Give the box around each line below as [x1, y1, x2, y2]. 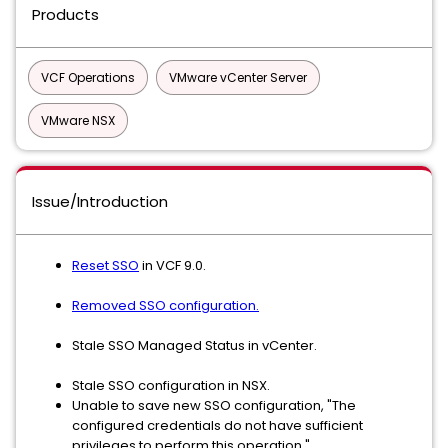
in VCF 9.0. [139, 256, 206, 275]
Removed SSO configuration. [72, 296, 259, 315]
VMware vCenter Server [169, 69, 307, 86]
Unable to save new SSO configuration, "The [72, 396, 356, 415]
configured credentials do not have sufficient [72, 416, 363, 435]
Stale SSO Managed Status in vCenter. [72, 336, 317, 355]
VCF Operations [41, 69, 135, 86]
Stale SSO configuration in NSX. [72, 376, 270, 395]
